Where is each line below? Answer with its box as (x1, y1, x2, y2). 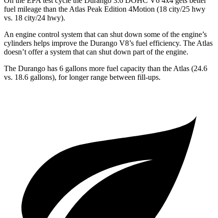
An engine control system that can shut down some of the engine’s (4, 30, 207, 38)
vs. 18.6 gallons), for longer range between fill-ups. (4, 73, 161, 81)
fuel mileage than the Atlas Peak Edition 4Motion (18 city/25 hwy (4, 4, 205, 13)
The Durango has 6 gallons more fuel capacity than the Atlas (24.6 (4, 64, 207, 73)
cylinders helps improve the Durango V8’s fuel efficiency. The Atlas (4, 38, 213, 47)
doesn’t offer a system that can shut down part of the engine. (4, 47, 188, 56)
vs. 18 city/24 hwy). (4, 13, 65, 22)
